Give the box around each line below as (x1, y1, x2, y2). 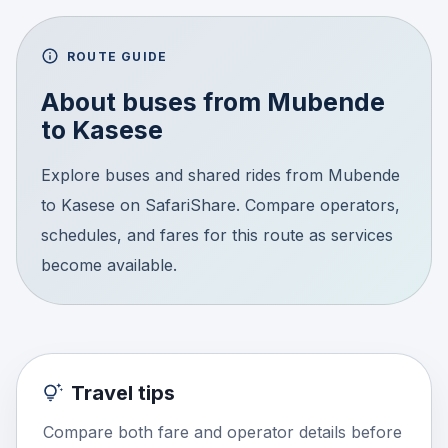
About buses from (41, 86, 267, 117)
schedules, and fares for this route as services (41, 224, 393, 245)
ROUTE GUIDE (67, 48, 168, 64)
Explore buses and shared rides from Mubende (41, 164, 400, 185)
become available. (41, 254, 177, 275)
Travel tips (71, 380, 175, 405)
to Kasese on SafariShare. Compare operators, (41, 194, 400, 215)
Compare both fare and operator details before (43, 421, 402, 442)
